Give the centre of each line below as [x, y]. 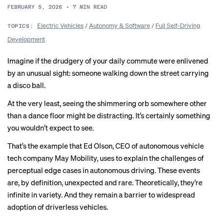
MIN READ [93, 7]
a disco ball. [26, 85]
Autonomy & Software [119, 25]
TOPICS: [21, 26]
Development [26, 39]
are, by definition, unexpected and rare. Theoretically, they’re [105, 182]
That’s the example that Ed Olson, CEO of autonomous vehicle [106, 146]
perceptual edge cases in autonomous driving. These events [104, 170]
